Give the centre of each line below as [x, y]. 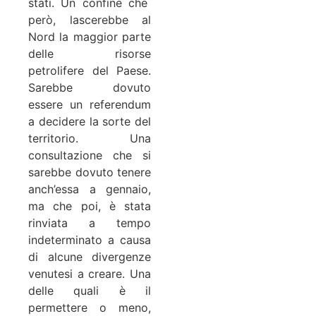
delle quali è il [90, 290]
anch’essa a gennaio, [90, 189]
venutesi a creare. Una [90, 273]
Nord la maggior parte [90, 36]
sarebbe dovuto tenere [90, 172]
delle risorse [90, 53]
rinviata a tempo [90, 223]
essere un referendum [90, 104]
